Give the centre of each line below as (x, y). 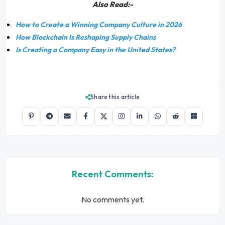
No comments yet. (113, 199)
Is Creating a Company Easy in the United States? (96, 50)
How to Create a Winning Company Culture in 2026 (99, 25)
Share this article (115, 97)
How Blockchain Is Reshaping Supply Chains (86, 37)
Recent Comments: (113, 174)
